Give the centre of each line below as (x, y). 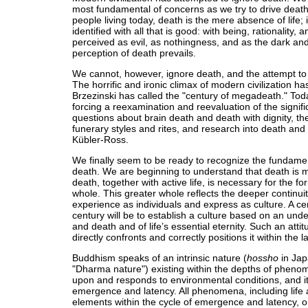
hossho (263, 258)
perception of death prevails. (134, 53)
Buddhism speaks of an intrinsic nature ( (159, 258)
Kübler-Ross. (100, 140)
